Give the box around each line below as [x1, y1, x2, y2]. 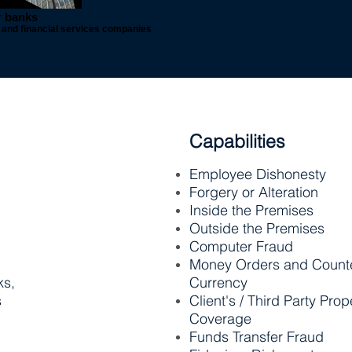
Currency [189, 273, 247, 291]
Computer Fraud [189, 237, 293, 255]
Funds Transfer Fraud [189, 328, 324, 346]
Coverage [189, 310, 251, 328]
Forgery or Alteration [189, 183, 318, 201]
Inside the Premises [189, 201, 313, 219]
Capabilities [189, 130, 285, 152]
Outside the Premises [189, 219, 324, 237]
